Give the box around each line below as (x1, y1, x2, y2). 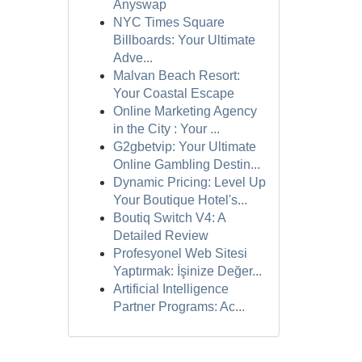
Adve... (112, 51, 153, 65)
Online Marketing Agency (112, 104, 257, 118)
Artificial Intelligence (112, 282, 229, 296)
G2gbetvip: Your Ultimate (112, 140, 256, 154)
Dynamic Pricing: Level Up (112, 175, 266, 189)
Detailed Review (112, 229, 208, 242)
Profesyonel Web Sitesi (112, 246, 247, 260)
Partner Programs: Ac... (112, 300, 245, 314)
